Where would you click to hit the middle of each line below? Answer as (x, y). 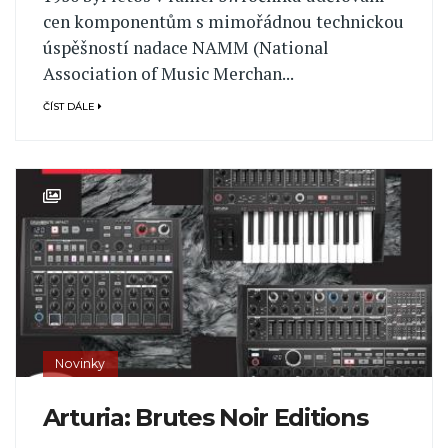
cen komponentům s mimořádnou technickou (223, 22)
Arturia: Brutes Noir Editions (205, 417)
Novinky (80, 363)
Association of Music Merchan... (168, 74)
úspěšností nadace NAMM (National (185, 48)
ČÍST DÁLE (70, 106)
